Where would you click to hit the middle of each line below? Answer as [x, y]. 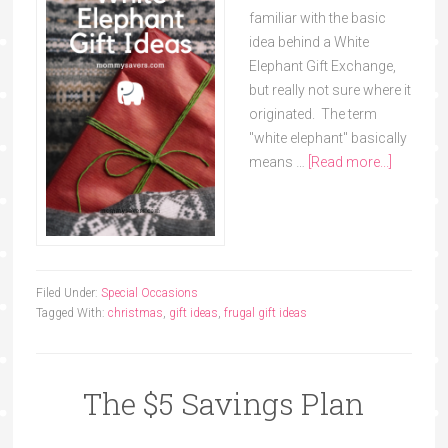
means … [278, 162]
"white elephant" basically [327, 138]
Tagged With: [71, 313]
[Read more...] [349, 162]
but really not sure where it [329, 90]
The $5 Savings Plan [224, 404]
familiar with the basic [317, 18]
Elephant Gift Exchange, [322, 66]
